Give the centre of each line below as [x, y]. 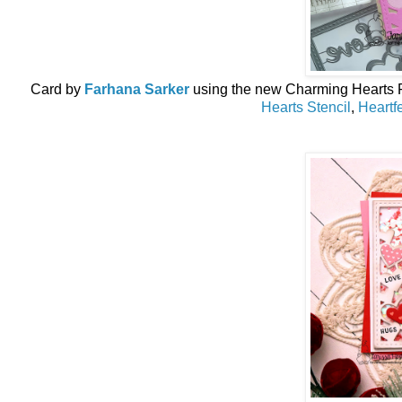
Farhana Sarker [137, 89]
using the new [239, 89]
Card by [57, 89]
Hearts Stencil [306, 107]
